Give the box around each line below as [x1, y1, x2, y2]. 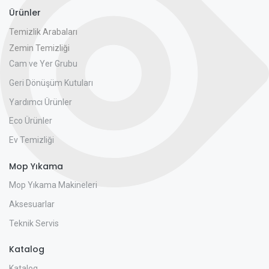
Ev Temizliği [9, 134, 54, 145]
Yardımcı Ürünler [9, 97, 72, 107]
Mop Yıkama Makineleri [9, 180, 97, 190]
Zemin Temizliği [9, 43, 70, 53]
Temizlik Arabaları [9, 26, 77, 37]
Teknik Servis [9, 218, 59, 228]
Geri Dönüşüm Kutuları [9, 77, 93, 88]
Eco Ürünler [9, 116, 52, 126]
